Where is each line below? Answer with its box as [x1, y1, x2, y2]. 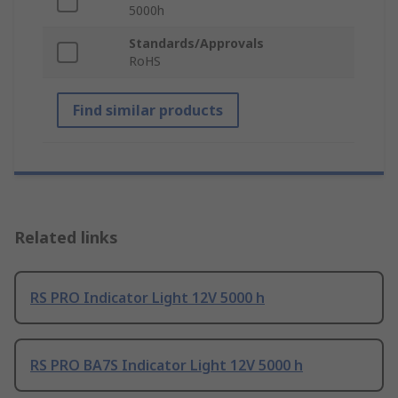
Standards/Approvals [129, 35, 264, 52]
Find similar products [73, 100, 223, 121]
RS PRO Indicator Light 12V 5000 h [30, 288, 265, 308]
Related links [14, 227, 118, 249]
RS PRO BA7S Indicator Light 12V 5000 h [30, 355, 303, 376]
